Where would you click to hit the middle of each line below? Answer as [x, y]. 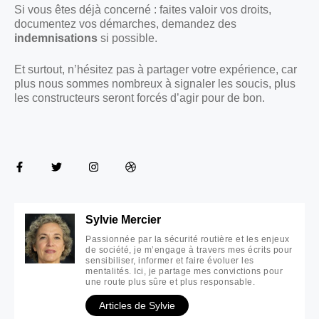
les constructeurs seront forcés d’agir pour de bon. [140, 98]
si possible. [127, 38]
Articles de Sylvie [137, 305]
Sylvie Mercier [123, 219]
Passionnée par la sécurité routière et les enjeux [188, 239]
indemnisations [56, 38]
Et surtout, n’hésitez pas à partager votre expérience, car [156, 69]
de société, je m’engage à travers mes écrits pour [189, 250]
